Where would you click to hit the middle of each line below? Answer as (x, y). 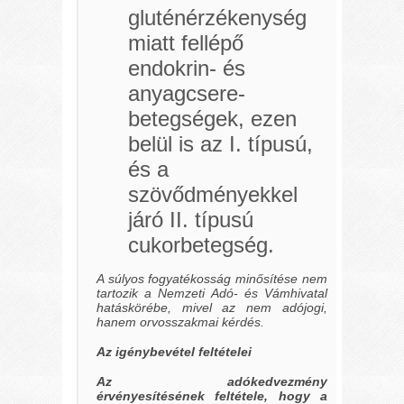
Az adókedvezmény (212, 382)
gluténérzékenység (218, 18)
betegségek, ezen (213, 119)
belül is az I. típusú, (221, 144)
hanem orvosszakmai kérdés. (181, 322)
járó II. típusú (191, 220)
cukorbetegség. (202, 245)
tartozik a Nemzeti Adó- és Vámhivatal (212, 294)
